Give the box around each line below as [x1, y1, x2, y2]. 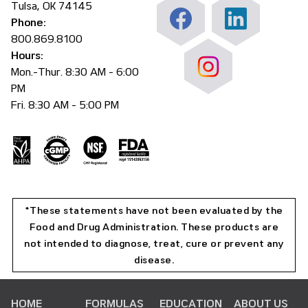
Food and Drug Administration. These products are [30, 221, 278, 233]
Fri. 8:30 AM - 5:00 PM [11, 99, 119, 112]
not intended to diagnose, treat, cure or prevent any [24, 238, 284, 250]
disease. [134, 254, 174, 266]
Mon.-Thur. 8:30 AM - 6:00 [11, 66, 139, 79]
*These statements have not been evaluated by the [25, 205, 283, 217]
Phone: [11, 16, 46, 30]
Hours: [11, 49, 43, 63]
